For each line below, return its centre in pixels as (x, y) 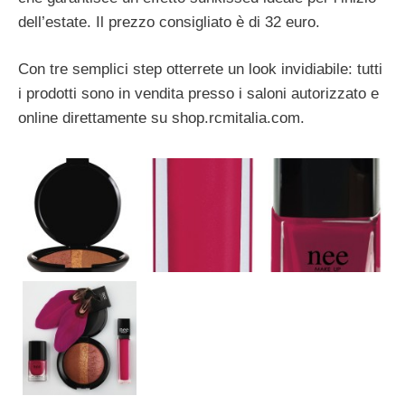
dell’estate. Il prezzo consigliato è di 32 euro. (169, 22)
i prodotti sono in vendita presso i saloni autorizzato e (198, 94)
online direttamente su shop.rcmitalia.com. (161, 118)
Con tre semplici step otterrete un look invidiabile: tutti (200, 70)
